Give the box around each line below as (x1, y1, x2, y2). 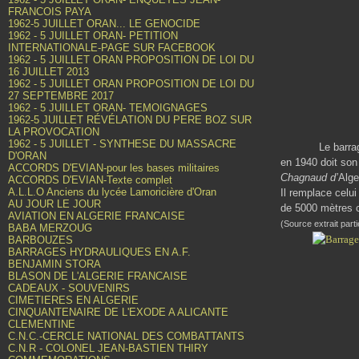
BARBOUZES (8, 234, 73, 246)
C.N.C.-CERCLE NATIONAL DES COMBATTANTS (8, 330, 244, 342)
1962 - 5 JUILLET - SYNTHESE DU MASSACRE (8, 138, 236, 150)
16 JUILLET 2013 (8, 66, 89, 78)
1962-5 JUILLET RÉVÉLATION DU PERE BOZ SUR (8, 114, 252, 126)
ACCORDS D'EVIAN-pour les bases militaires (8, 162, 220, 174)
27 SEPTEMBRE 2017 (8, 90, 114, 102)
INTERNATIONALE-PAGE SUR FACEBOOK (8, 42, 216, 54)
